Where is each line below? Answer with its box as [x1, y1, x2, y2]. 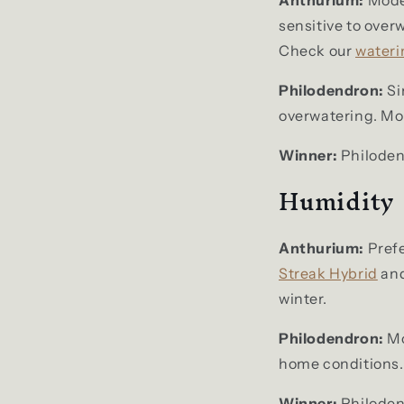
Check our [279, 41, 355, 60]
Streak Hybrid [279, 263, 378, 282]
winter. [279, 289, 327, 308]
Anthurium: [279, 238, 364, 257]
